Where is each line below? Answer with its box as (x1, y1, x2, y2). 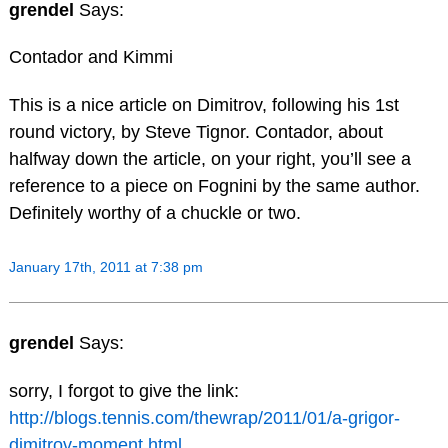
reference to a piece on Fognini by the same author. (8, 176, 420, 197)
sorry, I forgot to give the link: (8, 380, 239, 401)
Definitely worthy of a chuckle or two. (8, 203, 301, 224)
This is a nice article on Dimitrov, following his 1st (8, 95, 399, 116)
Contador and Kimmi (8, 47, 173, 68)
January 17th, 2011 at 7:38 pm (8, 259, 203, 276)
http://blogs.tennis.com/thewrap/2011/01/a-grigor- (8, 407, 400, 428)
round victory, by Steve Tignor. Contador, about (8, 122, 383, 143)
